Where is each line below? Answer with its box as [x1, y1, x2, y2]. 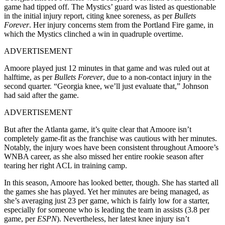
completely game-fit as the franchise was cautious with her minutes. [4, 134, 217, 143]
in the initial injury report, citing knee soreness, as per [4, 11, 174, 20]
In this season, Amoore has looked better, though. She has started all [4, 178, 218, 187]
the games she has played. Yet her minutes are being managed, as [4, 187, 209, 196]
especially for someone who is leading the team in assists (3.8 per [4, 205, 209, 214]
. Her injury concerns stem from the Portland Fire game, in [29, 20, 213, 29]
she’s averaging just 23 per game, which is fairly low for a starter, [4, 196, 209, 205]
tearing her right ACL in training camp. [4, 161, 127, 170]
